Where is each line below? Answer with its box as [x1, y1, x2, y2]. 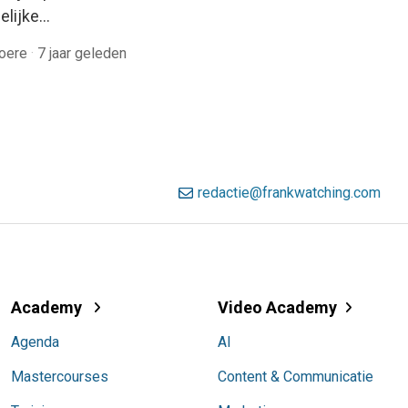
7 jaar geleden [37, 44, 127, 62]
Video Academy [217, 297, 337, 317]
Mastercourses [11, 367, 109, 385]
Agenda [11, 332, 60, 351]
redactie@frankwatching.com [198, 184, 381, 202]
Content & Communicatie [217, 367, 373, 385]
